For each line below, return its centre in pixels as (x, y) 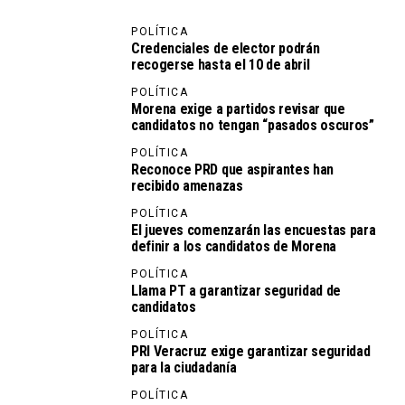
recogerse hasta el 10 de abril (221, 64)
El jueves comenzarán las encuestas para (254, 230)
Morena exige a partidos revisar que (238, 108)
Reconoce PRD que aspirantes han (233, 169)
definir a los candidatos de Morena (234, 246)
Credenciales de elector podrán (226, 48)
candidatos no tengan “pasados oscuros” (253, 125)
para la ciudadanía (184, 367)
